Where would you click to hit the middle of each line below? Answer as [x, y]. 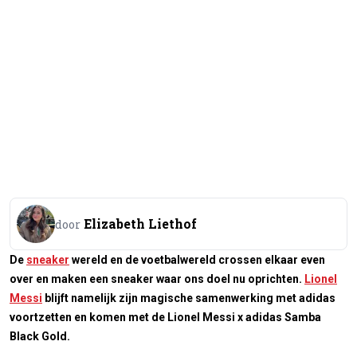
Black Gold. [40, 337]
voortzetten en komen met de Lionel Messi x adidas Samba [165, 318]
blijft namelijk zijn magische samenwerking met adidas [189, 298]
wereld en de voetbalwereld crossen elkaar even [197, 260]
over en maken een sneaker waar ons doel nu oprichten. [157, 279]
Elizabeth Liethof [140, 224]
